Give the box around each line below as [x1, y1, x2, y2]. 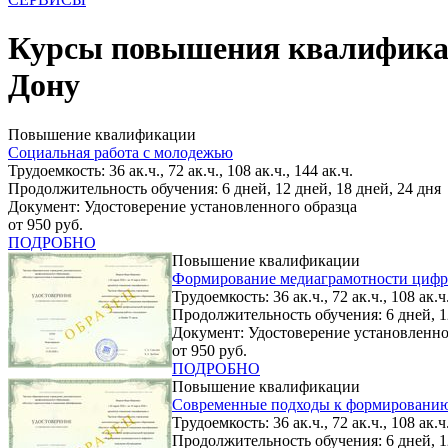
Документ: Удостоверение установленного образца [8, 197, 357, 215]
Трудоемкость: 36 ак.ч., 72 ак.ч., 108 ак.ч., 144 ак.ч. [8, 161, 353, 179]
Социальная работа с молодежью [8, 143, 233, 161]
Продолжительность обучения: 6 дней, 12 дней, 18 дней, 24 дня [8, 179, 441, 197]
